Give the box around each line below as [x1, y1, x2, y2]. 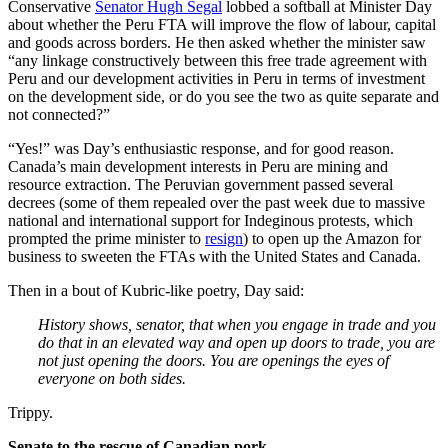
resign [205, 229, 243, 247]
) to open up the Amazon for [243, 229, 421, 247]
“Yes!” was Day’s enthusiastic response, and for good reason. [8, 139, 394, 157]
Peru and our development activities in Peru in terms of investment [8, 69, 425, 87]
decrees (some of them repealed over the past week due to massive [8, 193, 425, 211]
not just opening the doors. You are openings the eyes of [38, 351, 389, 369]
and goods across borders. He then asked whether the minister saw [8, 33, 426, 51]
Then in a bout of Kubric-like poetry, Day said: [8, 281, 304, 299]
